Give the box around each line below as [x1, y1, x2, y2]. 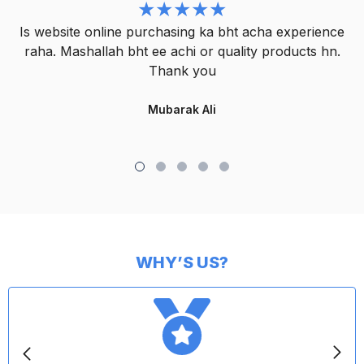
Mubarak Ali [148, 102, 216, 116]
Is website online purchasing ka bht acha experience [19, 23, 344, 40]
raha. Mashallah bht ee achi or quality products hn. [24, 42, 340, 59]
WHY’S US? [136, 252, 228, 272]
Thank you [148, 62, 216, 79]
